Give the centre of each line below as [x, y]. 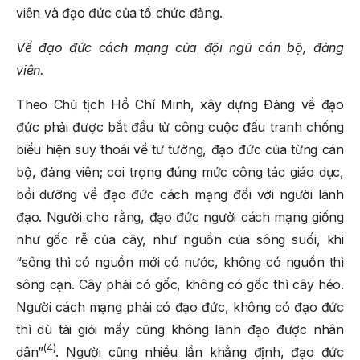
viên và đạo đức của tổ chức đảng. [119, 12]
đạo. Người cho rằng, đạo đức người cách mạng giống [180, 217]
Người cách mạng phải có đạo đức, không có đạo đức [180, 307]
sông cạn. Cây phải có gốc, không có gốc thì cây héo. [180, 284]
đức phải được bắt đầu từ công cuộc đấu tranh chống [180, 127]
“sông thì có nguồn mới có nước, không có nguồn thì [180, 262]
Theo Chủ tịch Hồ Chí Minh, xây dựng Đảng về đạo [180, 104]
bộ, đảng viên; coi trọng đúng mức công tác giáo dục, [180, 172]
